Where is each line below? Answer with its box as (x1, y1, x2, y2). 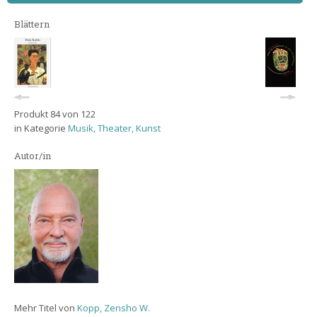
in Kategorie (14, 122, 68, 134)
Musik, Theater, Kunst (68, 122, 161, 134)
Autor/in (14, 149, 51, 162)
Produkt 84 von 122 (14, 108, 96, 120)
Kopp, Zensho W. (77, 301, 150, 314)
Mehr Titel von (14, 301, 77, 314)
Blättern (14, 18, 50, 30)
